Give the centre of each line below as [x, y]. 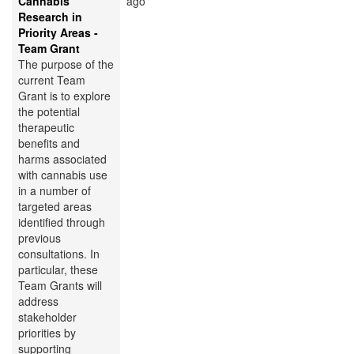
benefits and [49, 143]
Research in [50, 16]
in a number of [55, 190]
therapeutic [46, 127]
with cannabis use [63, 174]
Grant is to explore [64, 95]
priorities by [47, 332]
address [38, 301]
